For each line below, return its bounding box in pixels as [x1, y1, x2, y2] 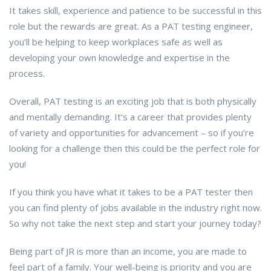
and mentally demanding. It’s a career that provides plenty [9, 111, 252, 123]
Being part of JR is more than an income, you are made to [9, 245, 247, 258]
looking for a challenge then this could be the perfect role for [9, 142, 260, 155]
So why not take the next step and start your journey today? [9, 217, 261, 230]
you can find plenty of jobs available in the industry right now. [9, 201, 262, 214]
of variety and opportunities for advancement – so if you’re [9, 126, 254, 139]
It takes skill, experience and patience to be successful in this [9, 4, 262, 17]
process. [9, 67, 45, 80]
